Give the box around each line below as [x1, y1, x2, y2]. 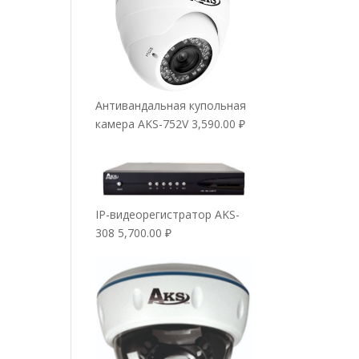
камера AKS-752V [95, 115, 189, 131]
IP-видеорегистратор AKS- [95, 206, 240, 222]
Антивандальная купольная [95, 97, 247, 113]
